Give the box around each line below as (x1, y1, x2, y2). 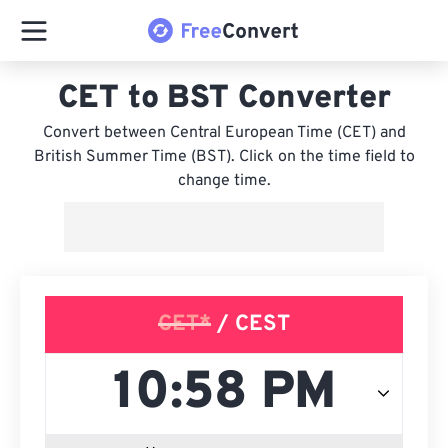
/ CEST (211, 311, 290, 338)
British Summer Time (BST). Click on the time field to (33, 147, 415, 167)
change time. (177, 171, 271, 191)
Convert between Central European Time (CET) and (42, 123, 406, 143)
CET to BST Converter (57, 79, 391, 119)
